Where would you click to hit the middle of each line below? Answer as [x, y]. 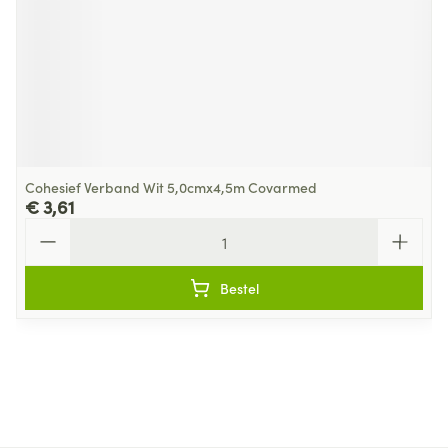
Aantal [48, 227]
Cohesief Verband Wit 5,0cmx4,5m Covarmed [171, 187]
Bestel [239, 288]
